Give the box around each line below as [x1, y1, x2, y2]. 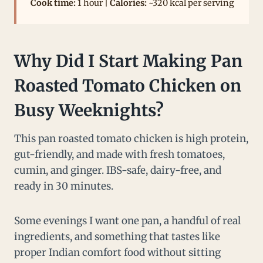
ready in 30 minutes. [14, 180, 113, 193]
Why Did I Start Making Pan [14, 50, 242, 72]
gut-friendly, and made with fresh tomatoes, [14, 148, 225, 161]
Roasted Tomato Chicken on [14, 75, 241, 97]
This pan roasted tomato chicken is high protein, [14, 132, 248, 146]
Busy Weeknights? [14, 100, 164, 122]
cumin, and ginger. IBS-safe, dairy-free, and [14, 164, 221, 177]
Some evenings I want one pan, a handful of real [14, 214, 241, 228]
